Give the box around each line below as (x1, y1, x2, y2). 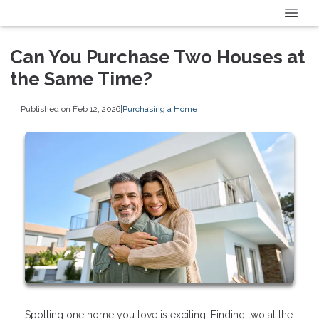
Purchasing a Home (122, 104, 197, 115)
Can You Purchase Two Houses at (10, 46, 305, 68)
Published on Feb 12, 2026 (20, 104, 120, 115)
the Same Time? (10, 68, 152, 90)
